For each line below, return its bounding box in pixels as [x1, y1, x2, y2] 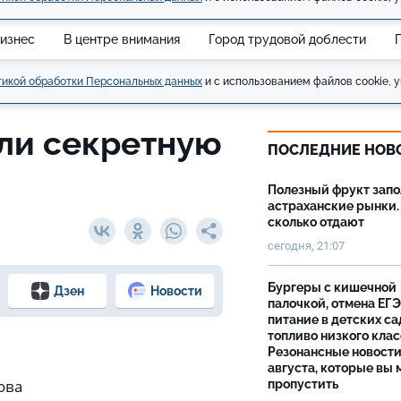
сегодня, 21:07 [268, 239, 345, 252]
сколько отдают [268, 215, 364, 229]
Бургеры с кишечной [268, 280, 397, 294]
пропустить [268, 377, 341, 391]
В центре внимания [64, 31, 180, 47]
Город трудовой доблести [209, 31, 366, 47]
